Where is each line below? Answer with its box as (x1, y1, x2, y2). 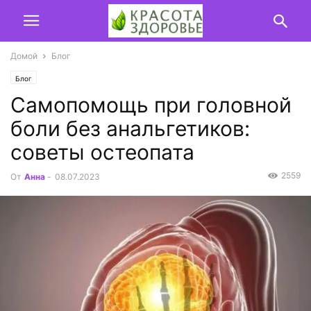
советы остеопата (10, 140, 194, 165)
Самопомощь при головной (10, 92, 292, 117)
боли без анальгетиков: (10, 116, 250, 141)
